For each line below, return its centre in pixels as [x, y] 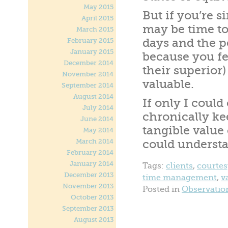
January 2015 [92, 52]
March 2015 [95, 30]
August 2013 [94, 220]
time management [180, 177]
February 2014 [90, 153]
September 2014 [88, 85]
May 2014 [98, 130]
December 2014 [89, 63]
